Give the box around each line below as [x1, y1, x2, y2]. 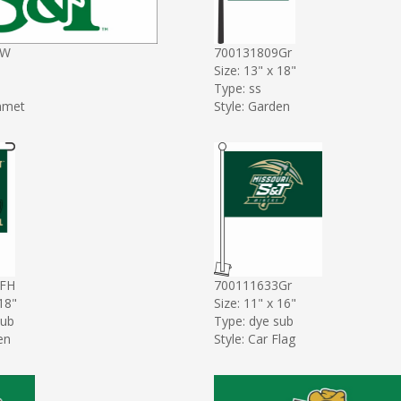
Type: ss [214, 79, 261, 97]
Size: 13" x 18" [214, 61, 296, 79]
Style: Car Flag [214, 329, 295, 347]
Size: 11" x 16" [214, 294, 296, 311]
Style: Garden [214, 97, 290, 115]
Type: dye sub [214, 311, 294, 329]
